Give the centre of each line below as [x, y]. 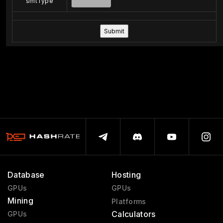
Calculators [133, 214]
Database [26, 175]
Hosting [126, 175]
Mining [20, 201]
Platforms [129, 201]
